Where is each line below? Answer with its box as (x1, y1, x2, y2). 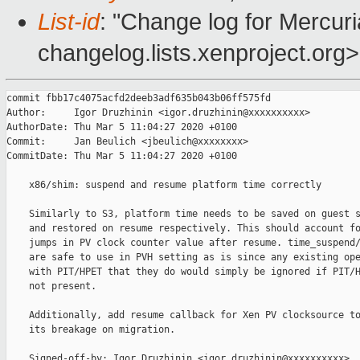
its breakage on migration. (6, 324, 175, 336)
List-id (38, 9, 100, 35)
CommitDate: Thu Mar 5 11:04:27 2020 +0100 (6, 150, 237, 162)
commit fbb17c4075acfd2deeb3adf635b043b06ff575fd (6, 92, 271, 104)
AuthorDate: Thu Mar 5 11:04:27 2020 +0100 (6, 121, 237, 133)
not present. (6, 280, 96, 292)
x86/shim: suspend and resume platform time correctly (6, 179, 321, 191)
